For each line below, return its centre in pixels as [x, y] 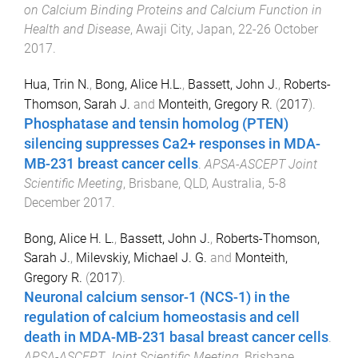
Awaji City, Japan [184, 30]
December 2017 [68, 202]
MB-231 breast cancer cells [111, 163]
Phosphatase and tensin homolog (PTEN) [156, 123]
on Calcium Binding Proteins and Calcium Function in [173, 10]
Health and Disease [77, 30]
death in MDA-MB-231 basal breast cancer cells [176, 337]
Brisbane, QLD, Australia [195, 183]
